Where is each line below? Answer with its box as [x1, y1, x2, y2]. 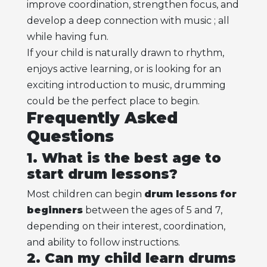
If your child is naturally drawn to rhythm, [26, 47, 224, 59]
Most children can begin [26, 188, 144, 200]
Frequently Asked [26, 108, 178, 128]
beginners [26, 204, 83, 216]
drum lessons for [144, 188, 237, 200]
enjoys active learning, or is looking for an [26, 63, 221, 75]
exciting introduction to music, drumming [26, 79, 226, 91]
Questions [26, 127, 114, 147]
